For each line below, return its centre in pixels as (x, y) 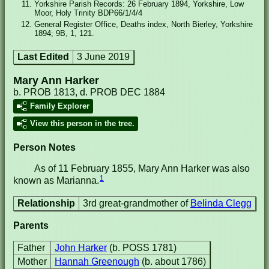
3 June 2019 (103, 57)
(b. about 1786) (174, 261)
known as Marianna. (56, 180)
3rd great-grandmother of (137, 203)
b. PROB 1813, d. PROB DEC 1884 (89, 92)
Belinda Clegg (221, 203)
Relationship (46, 203)
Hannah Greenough (97, 261)
